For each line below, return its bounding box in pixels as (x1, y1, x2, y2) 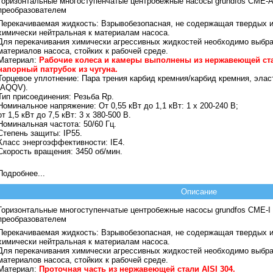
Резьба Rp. (71, 91, 114, 101)
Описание (181, 187, 217, 196)
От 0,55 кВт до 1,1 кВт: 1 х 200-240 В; (96, 101, 238, 110)
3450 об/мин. (73, 146, 122, 156)
